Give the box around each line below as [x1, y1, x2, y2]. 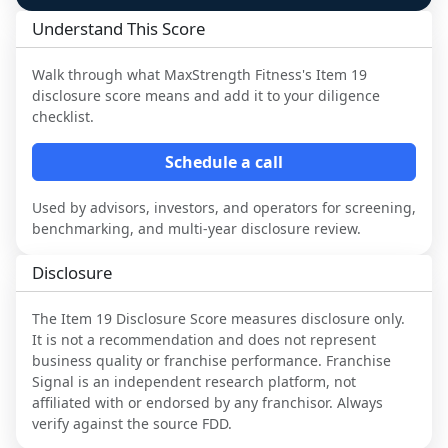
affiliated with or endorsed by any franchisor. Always [32, 392, 383, 412]
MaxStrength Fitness [164, 64, 302, 84]
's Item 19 [302, 64, 367, 84]
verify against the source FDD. [32, 413, 232, 433]
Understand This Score [32, 16, 205, 40]
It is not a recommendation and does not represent [32, 329, 376, 349]
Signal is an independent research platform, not [32, 371, 356, 391]
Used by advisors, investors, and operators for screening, [32, 197, 416, 217]
